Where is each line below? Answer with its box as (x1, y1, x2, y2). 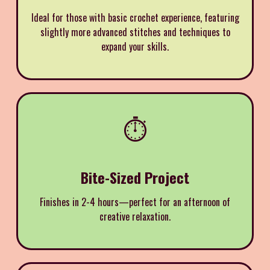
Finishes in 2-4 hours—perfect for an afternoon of (40, 194, 230, 209)
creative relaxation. (99, 209, 171, 224)
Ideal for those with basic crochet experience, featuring (31, 10, 239, 25)
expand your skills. (101, 39, 169, 54)
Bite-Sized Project (81, 166, 189, 188)
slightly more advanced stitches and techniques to (40, 24, 230, 39)
